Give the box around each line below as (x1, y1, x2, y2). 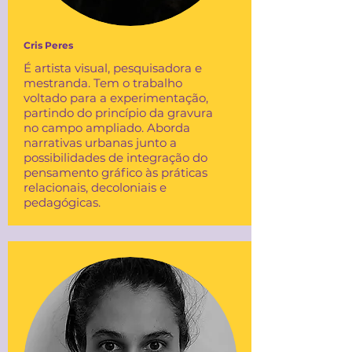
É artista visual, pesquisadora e (24, 60, 202, 75)
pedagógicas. (24, 195, 101, 210)
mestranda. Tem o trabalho (24, 75, 182, 90)
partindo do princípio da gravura (24, 105, 213, 120)
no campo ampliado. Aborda (24, 120, 190, 135)
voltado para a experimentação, (24, 90, 208, 105)
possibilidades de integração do (24, 150, 207, 165)
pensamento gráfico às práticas (24, 165, 207, 180)
